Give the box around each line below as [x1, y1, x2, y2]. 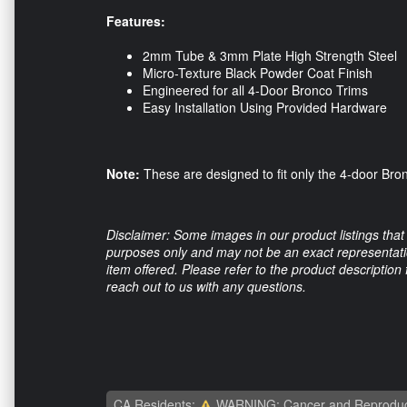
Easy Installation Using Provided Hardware [143, 97, 387, 116]
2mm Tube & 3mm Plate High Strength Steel [143, 45, 397, 65]
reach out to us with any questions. [106, 276, 306, 295]
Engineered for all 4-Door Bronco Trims [143, 80, 368, 99]
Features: [106, 11, 165, 30]
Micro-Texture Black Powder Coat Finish [143, 63, 372, 82]
